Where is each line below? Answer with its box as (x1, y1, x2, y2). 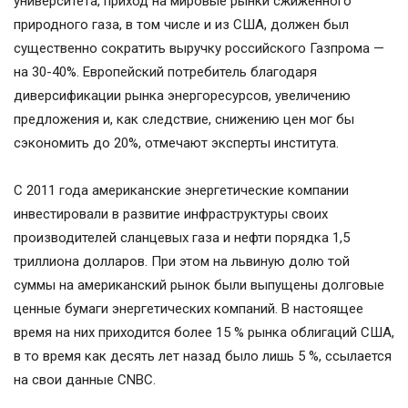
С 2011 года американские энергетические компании (14, 182, 349, 199)
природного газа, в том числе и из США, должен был (14, 16, 349, 34)
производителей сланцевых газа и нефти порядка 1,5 (14, 229, 350, 247)
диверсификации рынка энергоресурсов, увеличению (14, 87, 351, 105)
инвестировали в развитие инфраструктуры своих (14, 206, 328, 223)
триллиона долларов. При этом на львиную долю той (14, 253, 350, 270)
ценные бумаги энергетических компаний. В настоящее (14, 301, 363, 318)
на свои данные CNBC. (14, 372, 156, 389)
